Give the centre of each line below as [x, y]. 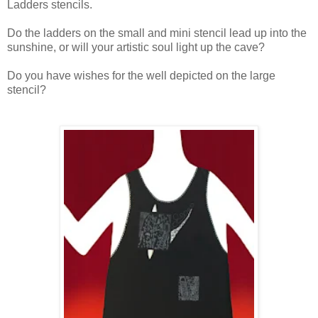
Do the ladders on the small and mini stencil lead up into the [157, 33]
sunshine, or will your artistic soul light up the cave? [137, 47]
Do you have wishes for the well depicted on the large [141, 75]
